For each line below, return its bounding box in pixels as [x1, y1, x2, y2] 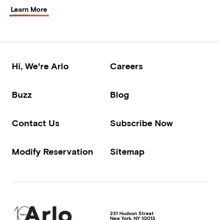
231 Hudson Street [110, 211, 154, 217]
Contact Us [12, 118, 59, 129]
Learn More [11, 5, 48, 14]
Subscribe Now [110, 118, 173, 129]
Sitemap [110, 146, 144, 157]
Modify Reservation [12, 146, 93, 157]
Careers [110, 61, 143, 72]
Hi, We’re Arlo [12, 61, 69, 72]
